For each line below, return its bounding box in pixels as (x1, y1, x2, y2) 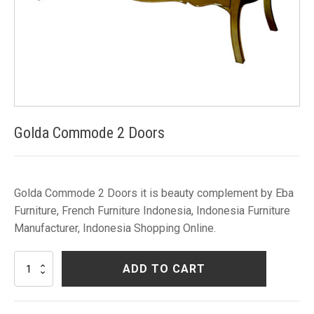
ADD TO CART (123, 262, 205, 275)
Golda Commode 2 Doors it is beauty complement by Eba (14, 186, 294, 200)
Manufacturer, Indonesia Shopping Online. (14, 221, 216, 235)
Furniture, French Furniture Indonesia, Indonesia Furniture (14, 204, 290, 217)
